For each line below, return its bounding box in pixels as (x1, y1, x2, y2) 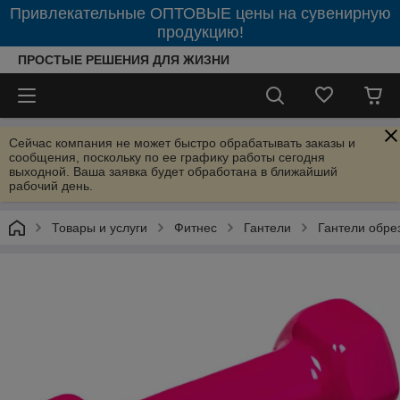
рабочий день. (9, 179, 93, 193)
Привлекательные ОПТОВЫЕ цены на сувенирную (9, 4, 391, 22)
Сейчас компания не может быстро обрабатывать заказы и (9, 136, 355, 150)
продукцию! (156, 23, 244, 41)
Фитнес (174, 221, 217, 235)
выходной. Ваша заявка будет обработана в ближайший (9, 164, 337, 179)
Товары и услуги (52, 221, 147, 235)
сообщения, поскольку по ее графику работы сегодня (9, 150, 325, 164)
